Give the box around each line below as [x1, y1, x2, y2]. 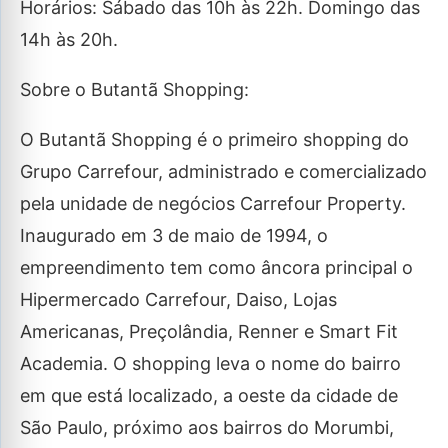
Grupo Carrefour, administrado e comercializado [20, 161, 427, 182]
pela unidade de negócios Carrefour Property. [20, 193, 406, 214]
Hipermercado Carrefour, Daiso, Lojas [20, 289, 337, 310]
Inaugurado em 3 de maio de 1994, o [20, 225, 328, 246]
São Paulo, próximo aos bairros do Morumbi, [20, 417, 394, 438]
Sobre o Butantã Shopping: [20, 79, 249, 100]
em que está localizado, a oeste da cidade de [20, 385, 398, 406]
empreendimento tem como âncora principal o [20, 257, 413, 278]
